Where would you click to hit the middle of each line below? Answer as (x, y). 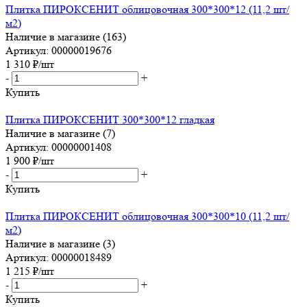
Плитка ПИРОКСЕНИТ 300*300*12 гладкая (110, 119)
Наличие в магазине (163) (66, 36)
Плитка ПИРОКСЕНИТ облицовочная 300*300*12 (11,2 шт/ (147, 9)
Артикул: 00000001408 (59, 147)
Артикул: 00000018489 (59, 257)
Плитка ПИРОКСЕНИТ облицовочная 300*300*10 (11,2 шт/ (147, 216)
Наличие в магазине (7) (60, 133)
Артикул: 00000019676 (59, 50)
